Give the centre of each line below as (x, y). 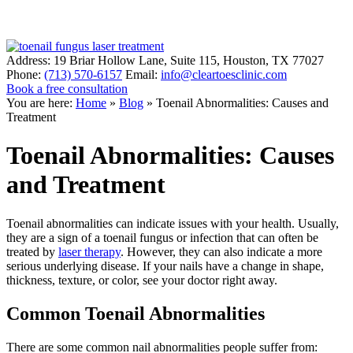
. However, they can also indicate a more (221, 251)
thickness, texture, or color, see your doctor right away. (142, 280)
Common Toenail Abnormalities (136, 313)
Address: (30, 60)
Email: (143, 74)
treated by (32, 251)
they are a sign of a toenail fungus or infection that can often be (162, 237)
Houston (244, 60)
